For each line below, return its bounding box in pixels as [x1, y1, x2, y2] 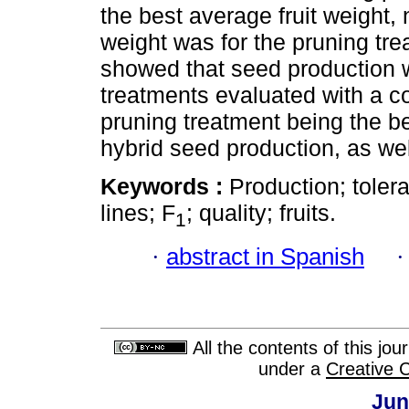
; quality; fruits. [186, 200, 336, 226]
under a [258, 359, 326, 380]
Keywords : [100, 173, 229, 200]
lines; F [100, 200, 175, 226]
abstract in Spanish [166, 243, 364, 269]
